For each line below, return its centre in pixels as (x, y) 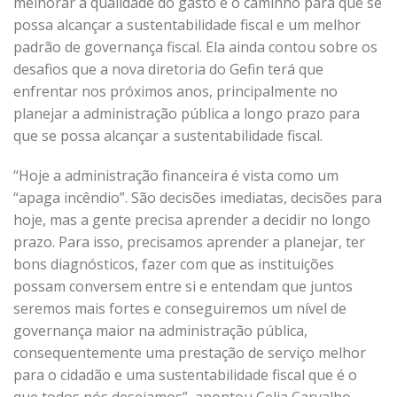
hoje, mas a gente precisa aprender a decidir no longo (192, 220)
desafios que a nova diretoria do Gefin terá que (168, 69)
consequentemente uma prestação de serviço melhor (190, 353)
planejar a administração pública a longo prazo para (187, 113)
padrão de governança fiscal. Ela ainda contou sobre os (195, 47)
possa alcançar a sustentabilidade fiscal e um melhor (187, 25)
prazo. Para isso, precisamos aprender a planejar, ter (189, 242)
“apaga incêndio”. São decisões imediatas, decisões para (198, 198)
